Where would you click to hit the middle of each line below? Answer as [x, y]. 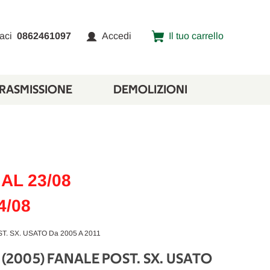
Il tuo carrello [196, 36]
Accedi [117, 36]
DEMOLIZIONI [150, 90]
